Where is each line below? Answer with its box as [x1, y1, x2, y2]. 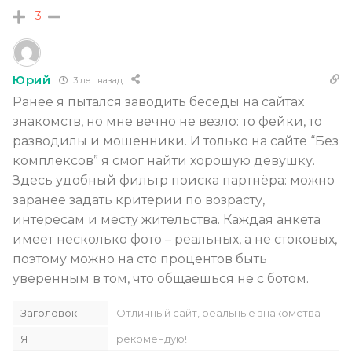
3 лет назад [70, 74, 123, 86]
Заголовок [20, 306, 77, 320]
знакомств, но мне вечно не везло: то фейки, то [13, 114, 322, 130]
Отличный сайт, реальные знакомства [116, 306, 321, 320]
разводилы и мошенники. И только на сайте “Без [13, 134, 339, 149]
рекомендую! [116, 332, 187, 346]
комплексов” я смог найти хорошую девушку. [13, 153, 315, 169]
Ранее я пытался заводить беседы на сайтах [13, 94, 304, 110]
